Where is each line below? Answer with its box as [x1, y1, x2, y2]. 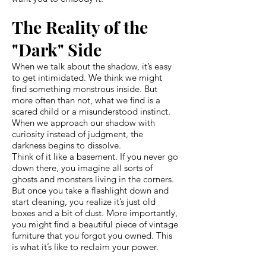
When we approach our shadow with [12, 116, 155, 128]
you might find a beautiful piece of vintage [12, 218, 178, 230]
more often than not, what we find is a [12, 94, 160, 106]
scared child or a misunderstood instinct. [12, 105, 170, 117]
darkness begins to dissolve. [12, 139, 121, 151]
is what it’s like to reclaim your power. [12, 240, 159, 252]
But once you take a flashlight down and [12, 184, 169, 196]
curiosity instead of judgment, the [12, 128, 143, 140]
